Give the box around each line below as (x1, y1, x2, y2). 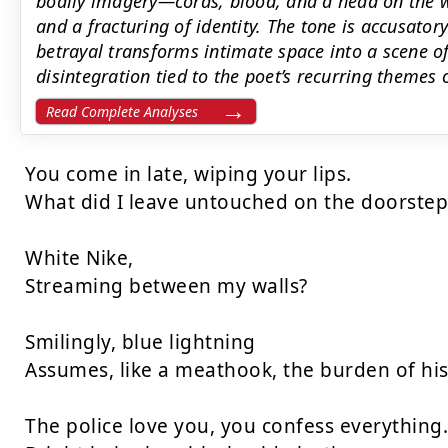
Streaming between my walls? (25, 273, 308, 299)
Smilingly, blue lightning (25, 329, 256, 355)
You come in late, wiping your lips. (25, 161, 352, 187)
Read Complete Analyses (46, 102, 198, 121)
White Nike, (25, 245, 134, 271)
